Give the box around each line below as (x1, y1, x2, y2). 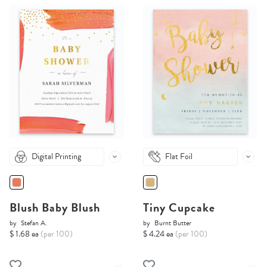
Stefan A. (21, 218, 47, 229)
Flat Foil (165, 150, 193, 163)
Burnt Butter (154, 218, 191, 229)
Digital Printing (32, 150, 81, 163)
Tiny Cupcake (143, 198, 215, 217)
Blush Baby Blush (10, 198, 100, 217)
